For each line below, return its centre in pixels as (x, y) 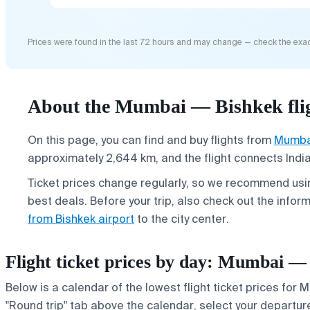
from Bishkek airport (81, 219)
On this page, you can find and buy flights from (151, 140)
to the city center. (182, 219)
